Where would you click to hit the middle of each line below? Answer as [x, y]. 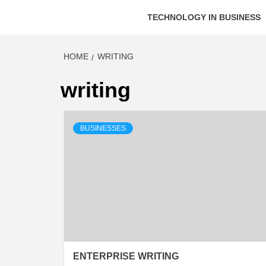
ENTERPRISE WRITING [126, 256]
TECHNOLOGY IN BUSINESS [204, 17]
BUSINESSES [103, 128]
